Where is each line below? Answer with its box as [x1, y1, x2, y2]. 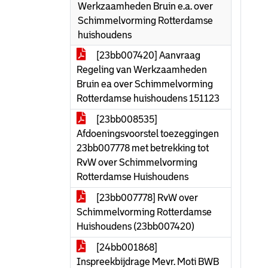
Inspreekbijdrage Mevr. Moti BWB [77, 257, 219, 267]
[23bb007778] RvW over [95, 193, 198, 203]
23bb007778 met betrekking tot [77, 143, 209, 153]
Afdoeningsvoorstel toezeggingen [77, 129, 219, 139]
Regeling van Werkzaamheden [77, 65, 207, 75]
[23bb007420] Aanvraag [95, 50, 200, 60]
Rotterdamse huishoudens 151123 [77, 93, 220, 103]
